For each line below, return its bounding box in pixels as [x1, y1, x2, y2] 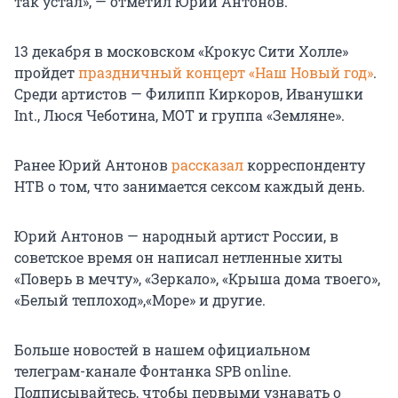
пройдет [14, 63, 78, 83]
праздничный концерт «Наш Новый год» [78, 63, 373, 83]
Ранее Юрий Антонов [14, 155, 171, 175]
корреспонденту [243, 155, 365, 175]
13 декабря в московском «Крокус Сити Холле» [14, 42, 348, 61]
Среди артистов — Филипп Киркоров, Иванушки [14, 84, 363, 104]
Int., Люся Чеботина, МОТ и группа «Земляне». [14, 106, 345, 125]
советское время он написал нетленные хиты [14, 248, 343, 267]
